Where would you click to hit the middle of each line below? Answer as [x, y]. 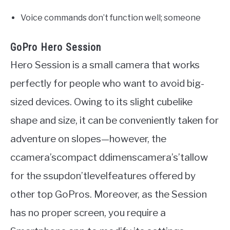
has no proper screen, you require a [88, 213]
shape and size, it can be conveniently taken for [114, 120]
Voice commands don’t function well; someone [111, 17]
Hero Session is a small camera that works [105, 65]
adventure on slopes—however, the [88, 139]
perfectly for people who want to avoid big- [107, 83]
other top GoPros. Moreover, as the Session [109, 194]
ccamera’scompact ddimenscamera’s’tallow [109, 157]
